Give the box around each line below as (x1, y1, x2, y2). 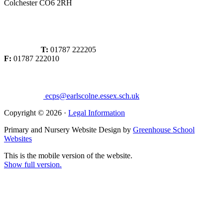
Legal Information (68, 108, 125, 117)
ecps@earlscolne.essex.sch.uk (43, 91, 139, 100)
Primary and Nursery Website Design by (4, 125, 133, 134)
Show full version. (4, 160, 62, 169)
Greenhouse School (133, 125, 195, 134)
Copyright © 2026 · (4, 108, 68, 117)
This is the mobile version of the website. (4, 151, 132, 160)
